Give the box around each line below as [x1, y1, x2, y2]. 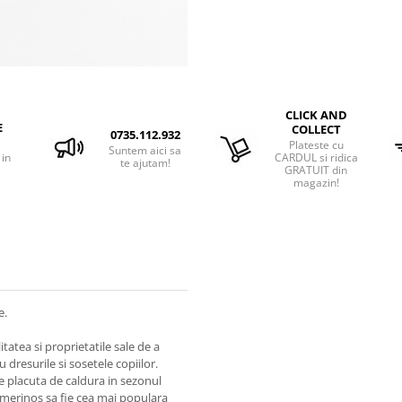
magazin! [293, 175, 339, 190]
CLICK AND [284, 107, 347, 123]
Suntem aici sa [109, 143, 182, 158]
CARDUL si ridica [274, 150, 358, 165]
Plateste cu [288, 137, 344, 153]
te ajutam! [119, 155, 170, 170]
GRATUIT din [284, 162, 348, 178]
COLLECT [291, 121, 341, 137]
